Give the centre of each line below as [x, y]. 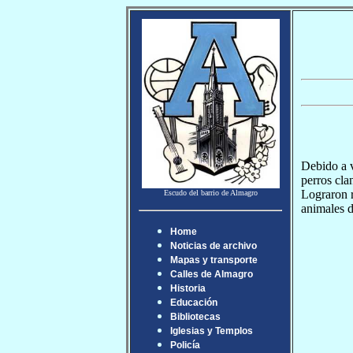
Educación [194, 303]
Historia [188, 288]
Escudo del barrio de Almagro [210, 193]
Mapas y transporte [214, 260]
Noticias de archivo [214, 246]
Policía [185, 345]
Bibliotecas [195, 317]
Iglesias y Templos [212, 331]
